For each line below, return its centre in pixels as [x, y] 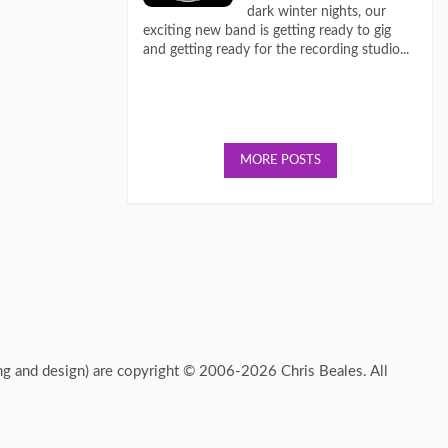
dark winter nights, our [316, 12]
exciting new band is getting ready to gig [267, 31]
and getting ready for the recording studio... [276, 50]
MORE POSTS [280, 160]
